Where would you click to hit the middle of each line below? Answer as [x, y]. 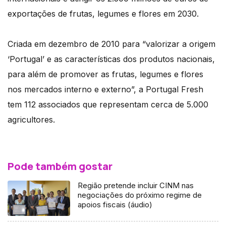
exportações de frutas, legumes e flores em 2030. [103, 13]
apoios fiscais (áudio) [115, 204]
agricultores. [31, 119]
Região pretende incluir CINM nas [136, 185]
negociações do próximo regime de [140, 195]
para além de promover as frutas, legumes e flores [105, 74]
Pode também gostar [60, 166]
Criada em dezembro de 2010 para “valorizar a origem [111, 44]
